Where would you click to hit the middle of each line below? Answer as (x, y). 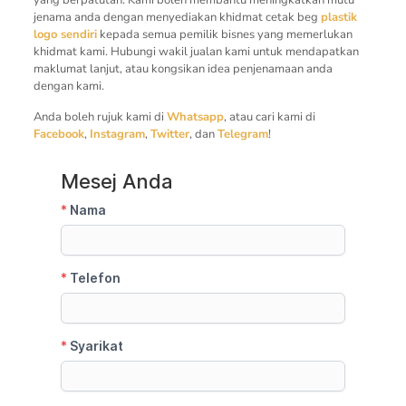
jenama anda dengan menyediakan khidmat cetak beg (177, 17)
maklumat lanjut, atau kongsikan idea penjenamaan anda (183, 68)
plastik (338, 17)
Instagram (117, 134)
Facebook (58, 134)
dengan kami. (68, 86)
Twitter (169, 134)
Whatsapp (195, 116)
